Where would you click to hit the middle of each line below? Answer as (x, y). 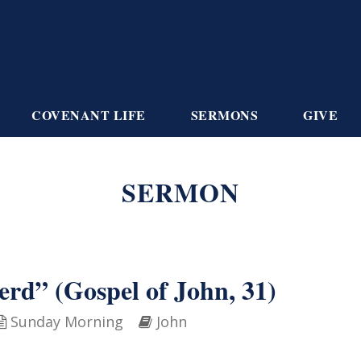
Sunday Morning (67, 322)
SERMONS (224, 115)
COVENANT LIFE (89, 115)
